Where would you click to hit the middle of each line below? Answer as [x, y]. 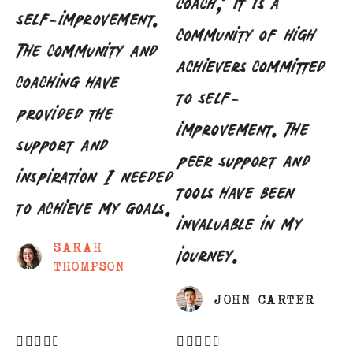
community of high [247, 34]
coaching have [68, 81]
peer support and [243, 160]
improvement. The [243, 128]
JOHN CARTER [265, 301]
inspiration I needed [95, 176]
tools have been [236, 191]
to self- [208, 97]
